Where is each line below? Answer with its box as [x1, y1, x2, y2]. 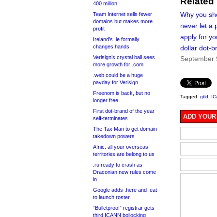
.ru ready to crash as [93, 162, 142, 168]
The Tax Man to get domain [93, 126, 157, 132]
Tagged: [180, 94, 200, 100]
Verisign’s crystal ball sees [93, 54, 155, 60]
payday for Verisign [93, 79, 138, 85]
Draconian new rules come [93, 169, 156, 175]
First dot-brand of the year [93, 108, 155, 114]
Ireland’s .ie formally [93, 36, 139, 42]
